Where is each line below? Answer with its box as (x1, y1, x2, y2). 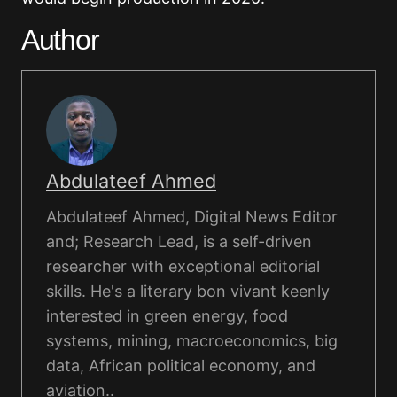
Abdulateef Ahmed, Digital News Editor (46, 207, 338, 227)
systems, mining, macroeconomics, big (46, 331, 338, 351)
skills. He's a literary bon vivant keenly (46, 282, 330, 301)
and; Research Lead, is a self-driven (46, 232, 312, 252)
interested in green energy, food (46, 307, 288, 326)
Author (21, 24, 99, 57)
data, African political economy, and (46, 356, 315, 376)
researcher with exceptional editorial (46, 257, 320, 276)
